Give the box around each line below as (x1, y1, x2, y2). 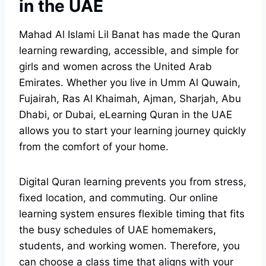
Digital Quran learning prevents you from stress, (19, 176, 246, 188)
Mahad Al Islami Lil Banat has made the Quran (19, 28, 240, 41)
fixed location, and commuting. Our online (19, 192, 218, 204)
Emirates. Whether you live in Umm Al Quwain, (19, 77, 240, 89)
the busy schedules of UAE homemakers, (19, 224, 216, 236)
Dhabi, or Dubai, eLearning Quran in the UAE (19, 109, 232, 121)
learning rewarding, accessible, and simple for (19, 45, 239, 57)
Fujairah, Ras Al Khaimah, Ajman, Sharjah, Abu (19, 93, 241, 105)
